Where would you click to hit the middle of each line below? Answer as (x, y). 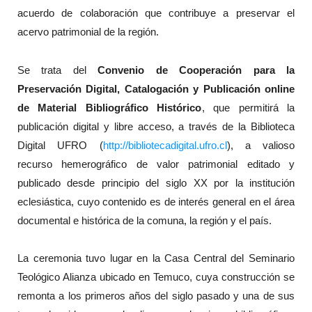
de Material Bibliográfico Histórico (109, 107)
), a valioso (261, 145)
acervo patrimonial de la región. (88, 32)
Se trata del (57, 70)
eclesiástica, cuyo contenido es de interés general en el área (156, 201)
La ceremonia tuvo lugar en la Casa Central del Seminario (156, 258)
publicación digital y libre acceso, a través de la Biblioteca (156, 126)
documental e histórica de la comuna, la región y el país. (144, 220)
